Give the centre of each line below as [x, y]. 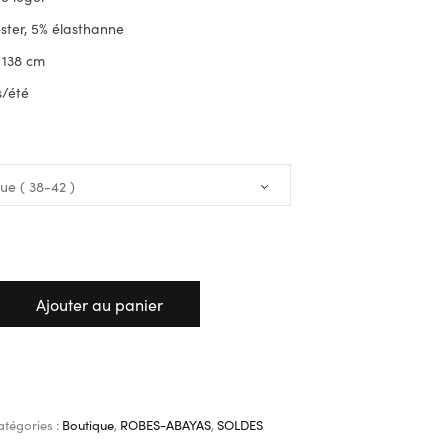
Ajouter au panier [100, 303]
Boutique [88, 424]
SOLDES [240, 424]
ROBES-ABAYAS [166, 424]
